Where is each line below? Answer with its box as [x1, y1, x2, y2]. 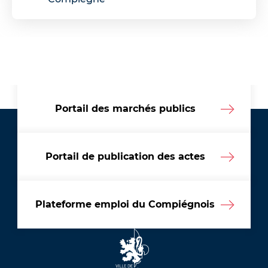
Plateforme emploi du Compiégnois [35, 198, 215, 210]
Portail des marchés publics [54, 102, 196, 114]
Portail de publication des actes [45, 150, 205, 162]
